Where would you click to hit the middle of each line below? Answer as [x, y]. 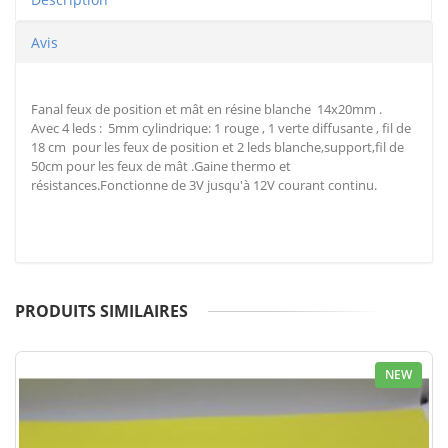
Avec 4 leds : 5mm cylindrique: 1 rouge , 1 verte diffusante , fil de [221, 128]
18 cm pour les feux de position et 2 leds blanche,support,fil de [217, 147]
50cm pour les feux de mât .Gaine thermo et [161, 166]
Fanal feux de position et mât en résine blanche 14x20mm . [206, 109]
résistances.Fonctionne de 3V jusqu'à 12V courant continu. [204, 185]
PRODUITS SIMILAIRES [101, 311]
